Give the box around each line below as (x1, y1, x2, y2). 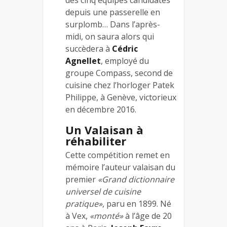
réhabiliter (65, 133, 126, 149)
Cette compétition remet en (65, 149, 170, 161)
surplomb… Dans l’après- (65, 19, 160, 30)
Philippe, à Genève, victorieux (65, 92, 176, 103)
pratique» (65, 198, 102, 210)
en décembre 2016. (65, 104, 136, 116)
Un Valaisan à (65, 122, 143, 138)
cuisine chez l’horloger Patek (65, 80, 174, 91)
